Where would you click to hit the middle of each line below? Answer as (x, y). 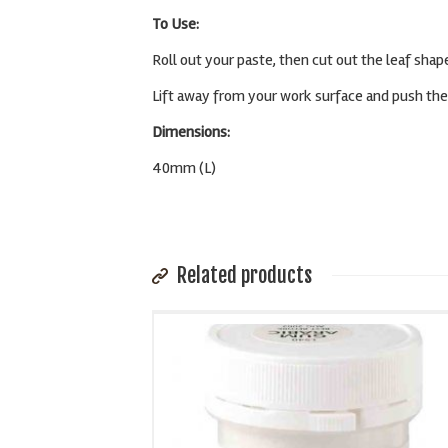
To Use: (175, 24)
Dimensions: (191, 132)
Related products (242, 275)
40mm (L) (184, 168)
